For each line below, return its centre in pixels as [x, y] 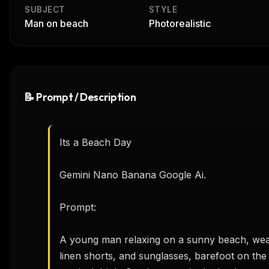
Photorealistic [180, 23]
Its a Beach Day [98, 142]
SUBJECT [45, 9]
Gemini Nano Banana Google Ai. [133, 174]
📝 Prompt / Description [80, 97]
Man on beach [56, 23]
